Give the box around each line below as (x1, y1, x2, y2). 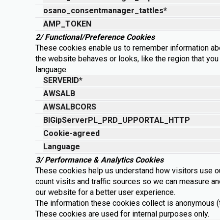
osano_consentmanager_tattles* (43, 6, 167, 15)
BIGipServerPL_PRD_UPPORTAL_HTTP (43, 115, 190, 125)
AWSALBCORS (43, 102, 96, 111)
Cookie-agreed (43, 129, 100, 138)
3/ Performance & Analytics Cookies (35, 155, 164, 165)
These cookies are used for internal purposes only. (35, 209, 209, 219)
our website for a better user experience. (35, 188, 175, 197)
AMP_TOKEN (43, 19, 91, 28)
